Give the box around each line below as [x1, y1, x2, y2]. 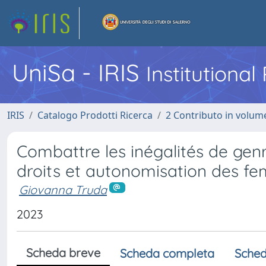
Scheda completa [120, 245, 214, 261]
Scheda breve [26, 245, 100, 260]
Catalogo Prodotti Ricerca [37, 109, 153, 122]
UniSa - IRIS [12, 58, 146, 87]
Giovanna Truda [19, 182, 107, 197]
